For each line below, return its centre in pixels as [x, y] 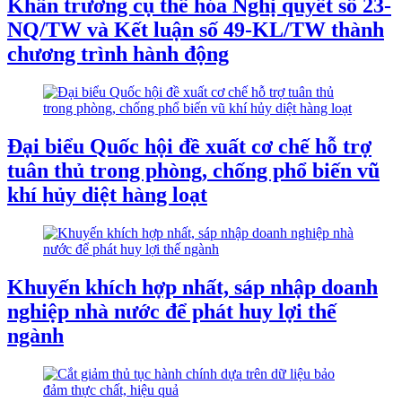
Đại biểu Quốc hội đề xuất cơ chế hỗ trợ [189, 146]
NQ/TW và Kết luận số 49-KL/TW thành [196, 30]
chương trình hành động [118, 54]
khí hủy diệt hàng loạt [107, 194]
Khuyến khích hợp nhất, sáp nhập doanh [192, 287]
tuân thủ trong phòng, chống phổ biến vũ [193, 170]
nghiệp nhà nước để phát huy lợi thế [172, 311]
